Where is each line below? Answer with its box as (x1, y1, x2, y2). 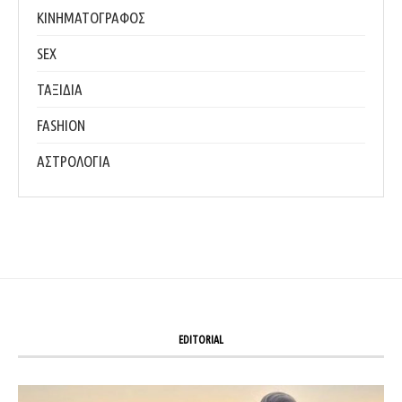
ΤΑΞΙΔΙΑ (37, 80, 83, 98)
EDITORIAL (179, 333, 223, 345)
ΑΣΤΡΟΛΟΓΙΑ (37, 152, 110, 170)
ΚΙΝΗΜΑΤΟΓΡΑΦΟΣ (37, 8, 145, 26)
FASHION (37, 116, 85, 134)
